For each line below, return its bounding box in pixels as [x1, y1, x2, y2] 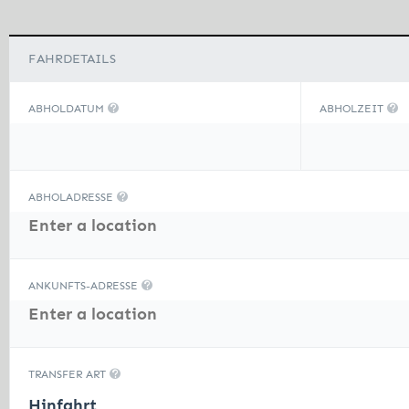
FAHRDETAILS [28, 51, 116, 67]
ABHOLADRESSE [28, 191, 117, 204]
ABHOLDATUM [28, 102, 108, 115]
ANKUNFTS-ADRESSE [28, 279, 142, 292]
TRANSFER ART [28, 368, 110, 381]
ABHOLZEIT [320, 102, 388, 115]
